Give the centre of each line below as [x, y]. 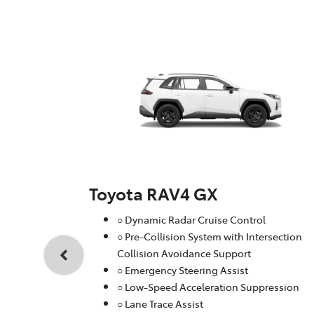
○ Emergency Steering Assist [183, 270]
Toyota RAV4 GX [153, 193]
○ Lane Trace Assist [160, 304]
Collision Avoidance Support [184, 253]
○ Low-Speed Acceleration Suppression [208, 287]
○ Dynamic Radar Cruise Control [191, 220]
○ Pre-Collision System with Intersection [210, 237]
